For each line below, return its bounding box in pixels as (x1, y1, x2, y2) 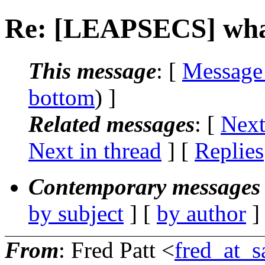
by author (157, 200, 246, 226)
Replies (195, 137, 264, 163)
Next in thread (28, 137, 161, 163)
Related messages (28, 111, 195, 137)
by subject (28, 200, 124, 226)
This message (28, 57, 156, 83)
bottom (28, 84, 95, 110)
